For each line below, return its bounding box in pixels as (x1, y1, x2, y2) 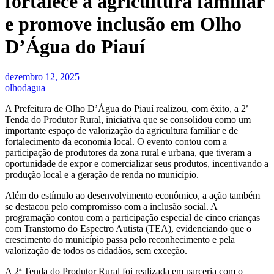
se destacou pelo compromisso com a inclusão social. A (5, 201, 217, 212)
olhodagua (5, 82, 45, 93)
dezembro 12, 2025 (5, 71, 80, 82)
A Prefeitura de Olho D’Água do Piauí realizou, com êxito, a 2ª (5, 103, 248, 114)
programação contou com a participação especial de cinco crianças (5, 212, 260, 223)
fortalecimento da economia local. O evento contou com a (5, 136, 227, 147)
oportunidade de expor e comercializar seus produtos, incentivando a (5, 158, 268, 169)
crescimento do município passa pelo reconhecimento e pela (5, 234, 235, 245)
